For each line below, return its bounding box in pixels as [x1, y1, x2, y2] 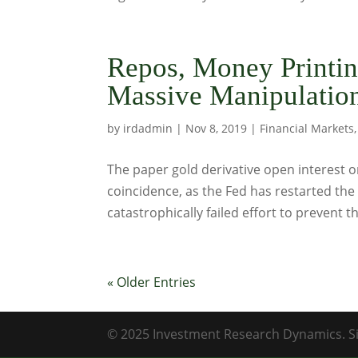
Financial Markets [260, 121, 355, 136]
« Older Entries [107, 273, 197, 291]
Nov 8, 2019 [185, 121, 248, 136]
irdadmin [123, 121, 173, 136]
